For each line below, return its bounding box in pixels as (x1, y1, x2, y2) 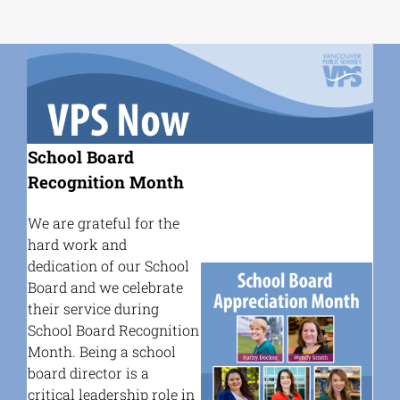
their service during (28, 299, 160, 319)
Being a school (79, 342, 177, 362)
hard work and (28, 235, 128, 254)
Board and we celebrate (28, 278, 184, 297)
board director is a (28, 363, 150, 383)
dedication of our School (28, 256, 190, 276)
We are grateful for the (28, 213, 180, 233)
